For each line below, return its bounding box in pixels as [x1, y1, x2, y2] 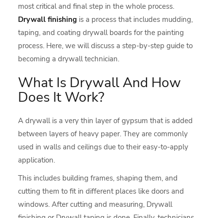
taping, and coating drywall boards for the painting [18, 28, 184, 37]
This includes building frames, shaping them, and [18, 173, 178, 183]
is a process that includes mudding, [79, 15, 193, 24]
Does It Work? [18, 88, 105, 107]
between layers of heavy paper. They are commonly [18, 129, 188, 139]
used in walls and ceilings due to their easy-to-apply [18, 142, 189, 152]
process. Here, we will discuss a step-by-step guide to [18, 41, 193, 51]
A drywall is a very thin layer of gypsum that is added [18, 116, 193, 126]
